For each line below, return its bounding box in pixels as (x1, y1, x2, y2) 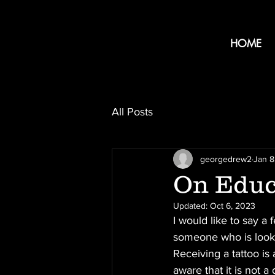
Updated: (173, 201, 210, 211)
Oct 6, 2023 (210, 201, 255, 211)
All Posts (112, 105, 153, 118)
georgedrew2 (200, 153, 252, 164)
